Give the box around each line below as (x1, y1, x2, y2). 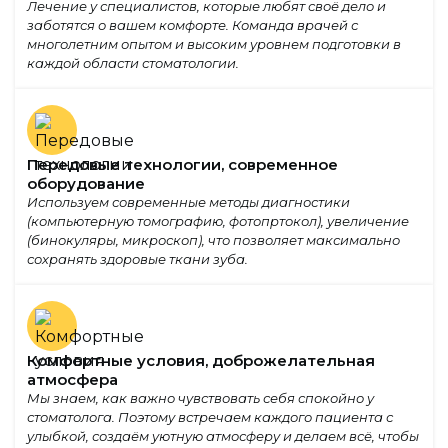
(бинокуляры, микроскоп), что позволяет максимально (27, 232, 400, 249)
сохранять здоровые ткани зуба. (27, 251, 248, 268)
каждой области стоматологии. (27, 55, 239, 72)
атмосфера (27, 370, 118, 390)
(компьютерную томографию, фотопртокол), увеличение (27, 213, 409, 230)
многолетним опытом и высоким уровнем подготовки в (27, 36, 401, 53)
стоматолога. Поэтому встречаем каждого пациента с (27, 409, 393, 426)
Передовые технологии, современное (27, 155, 338, 175)
